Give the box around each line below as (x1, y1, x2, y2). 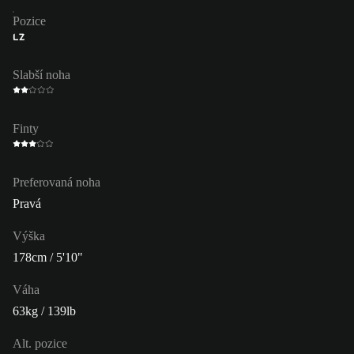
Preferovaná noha (13, 175, 100, 189)
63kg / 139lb (13, 303, 76, 318)
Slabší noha (13, 67, 70, 81)
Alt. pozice (13, 336, 67, 350)
